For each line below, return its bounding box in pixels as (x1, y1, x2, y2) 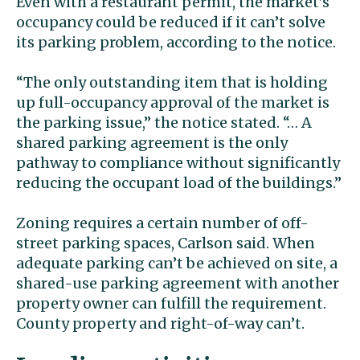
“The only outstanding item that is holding (16, 73, 328, 92)
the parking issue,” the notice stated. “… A (16, 113, 312, 133)
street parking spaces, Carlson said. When (16, 234, 315, 253)
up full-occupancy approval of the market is (16, 93, 329, 112)
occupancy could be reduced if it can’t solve (16, 13, 325, 32)
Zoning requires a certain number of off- (16, 214, 309, 233)
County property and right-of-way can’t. (16, 314, 305, 333)
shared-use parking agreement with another (16, 274, 339, 293)
